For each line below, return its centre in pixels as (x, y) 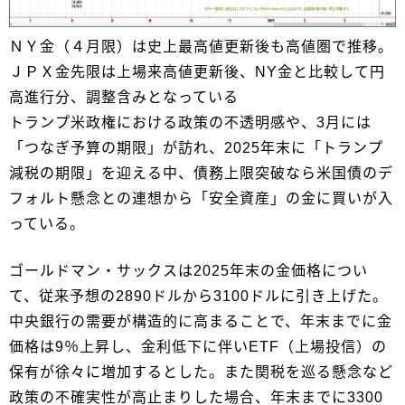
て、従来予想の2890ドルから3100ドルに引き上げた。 (198, 296)
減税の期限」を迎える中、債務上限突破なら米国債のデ (201, 173)
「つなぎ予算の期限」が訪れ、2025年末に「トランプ (196, 147)
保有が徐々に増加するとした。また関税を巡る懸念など (201, 372)
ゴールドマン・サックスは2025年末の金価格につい (188, 270)
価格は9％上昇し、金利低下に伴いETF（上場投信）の (198, 346)
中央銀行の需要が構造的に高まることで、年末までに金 (201, 321)
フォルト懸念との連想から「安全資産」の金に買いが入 (201, 198)
